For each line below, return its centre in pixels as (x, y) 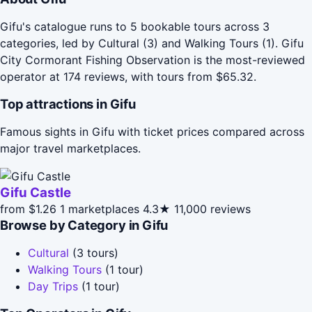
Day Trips (53, 286)
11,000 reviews (212, 209)
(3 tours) (94, 252)
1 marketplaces (100, 209)
